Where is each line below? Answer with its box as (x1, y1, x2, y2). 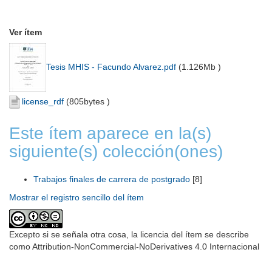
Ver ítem (9, 27, 42, 37)
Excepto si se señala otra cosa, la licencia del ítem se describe (9, 229, 249, 240)
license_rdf (22, 97, 64, 106)
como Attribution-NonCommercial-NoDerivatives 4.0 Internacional (9, 242, 259, 252)
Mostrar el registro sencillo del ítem (9, 192, 144, 203)
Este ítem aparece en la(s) (9, 124, 211, 143)
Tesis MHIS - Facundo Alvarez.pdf (46, 61, 176, 72)
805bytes (69, 97, 104, 106)
